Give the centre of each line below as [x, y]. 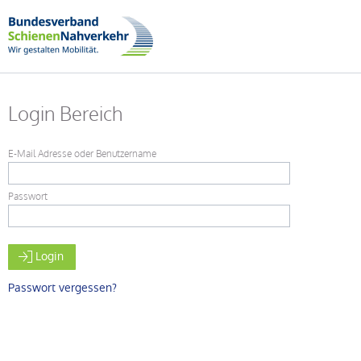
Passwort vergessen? [62, 288]
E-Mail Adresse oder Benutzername [82, 154]
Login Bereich [65, 114]
